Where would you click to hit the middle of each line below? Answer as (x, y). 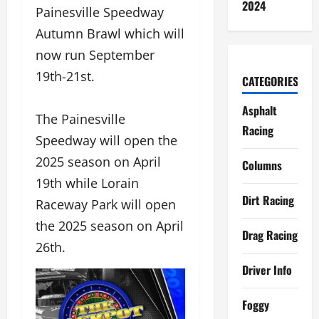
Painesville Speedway (100, 12)
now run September (95, 55)
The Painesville (80, 119)
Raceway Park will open (106, 205)
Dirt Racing (268, 200)
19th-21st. (65, 77)
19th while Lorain (87, 183)
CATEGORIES (270, 81)
